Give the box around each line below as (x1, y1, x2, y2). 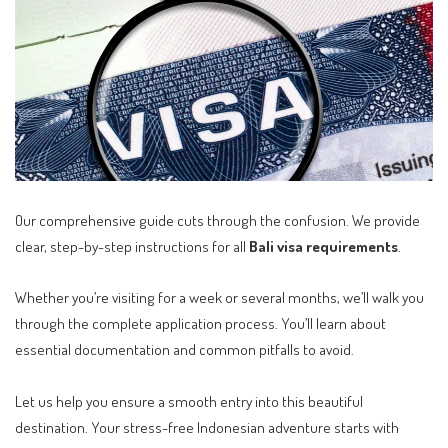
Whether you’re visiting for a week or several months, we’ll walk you (15, 287, 424, 308)
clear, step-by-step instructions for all (15, 235, 249, 256)
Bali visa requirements (249, 235, 398, 256)
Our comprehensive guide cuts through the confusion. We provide (15, 209, 420, 230)
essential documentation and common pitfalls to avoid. (15, 339, 354, 360)
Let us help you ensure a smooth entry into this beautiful (15, 390, 363, 411)
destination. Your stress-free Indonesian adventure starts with (15, 416, 399, 437)
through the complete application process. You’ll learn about (15, 313, 386, 334)
